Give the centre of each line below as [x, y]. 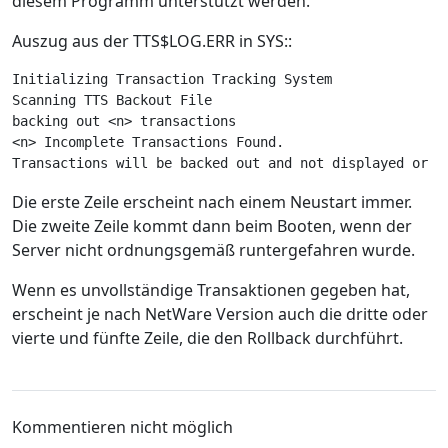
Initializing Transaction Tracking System [176, 79]
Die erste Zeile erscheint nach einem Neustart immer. [212, 202]
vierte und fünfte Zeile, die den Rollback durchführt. [207, 338]
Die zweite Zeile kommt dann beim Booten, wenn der [212, 226]
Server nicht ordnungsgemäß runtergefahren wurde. [213, 250]
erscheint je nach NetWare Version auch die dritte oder [220, 314]
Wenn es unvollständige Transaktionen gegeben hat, [211, 290]
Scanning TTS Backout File [116, 100]
